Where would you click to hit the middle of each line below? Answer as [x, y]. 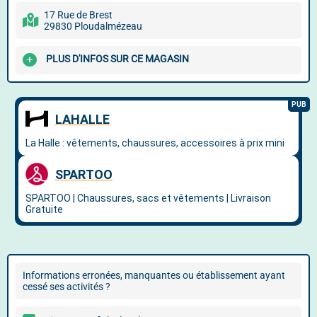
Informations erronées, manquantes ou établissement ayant [154, 275]
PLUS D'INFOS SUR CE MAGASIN [117, 59]
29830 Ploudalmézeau [93, 26]
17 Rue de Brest [78, 15]
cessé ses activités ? [67, 287]
